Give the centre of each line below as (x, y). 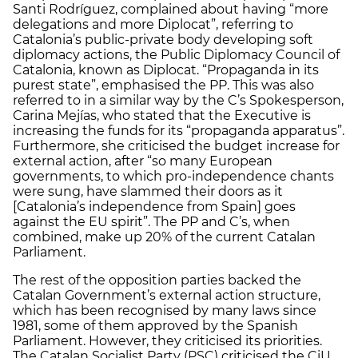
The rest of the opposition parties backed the (157, 280)
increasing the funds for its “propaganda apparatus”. (179, 130)
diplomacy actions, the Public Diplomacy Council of (176, 54)
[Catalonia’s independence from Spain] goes (154, 206)
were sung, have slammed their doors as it (148, 191)
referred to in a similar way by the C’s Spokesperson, (178, 100)
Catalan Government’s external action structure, (167, 295)
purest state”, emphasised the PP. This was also (163, 85)
